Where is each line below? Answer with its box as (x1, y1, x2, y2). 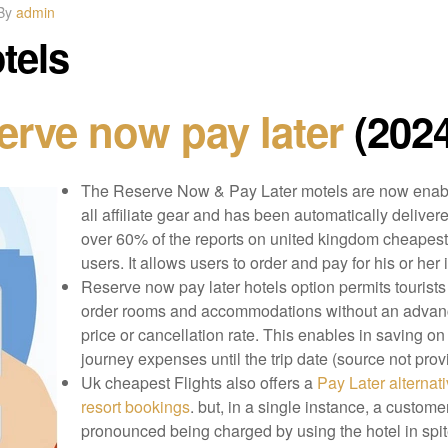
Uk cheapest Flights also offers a (80, 370, 313, 394)
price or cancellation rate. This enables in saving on (80, 322, 445, 346)
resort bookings (80, 394, 190, 418)
